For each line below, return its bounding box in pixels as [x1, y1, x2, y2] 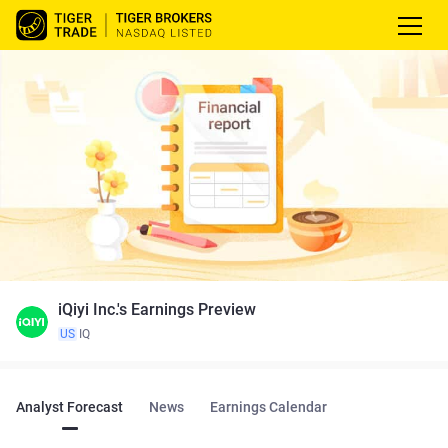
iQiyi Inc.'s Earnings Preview [58, 299, 256, 319]
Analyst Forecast [16, 398, 123, 415]
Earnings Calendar [210, 398, 327, 415]
